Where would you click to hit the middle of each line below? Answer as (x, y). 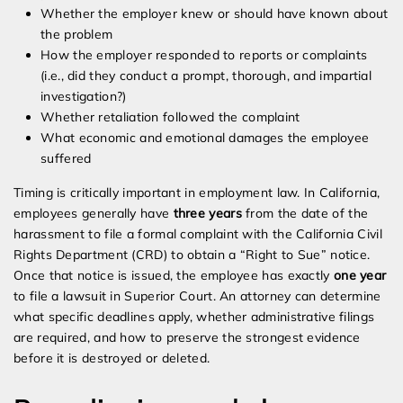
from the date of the (305, 214)
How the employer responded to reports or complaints (204, 55)
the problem (77, 35)
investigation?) (84, 97)
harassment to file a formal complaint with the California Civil (198, 234)
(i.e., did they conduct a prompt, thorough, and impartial (206, 76)
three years (207, 214)
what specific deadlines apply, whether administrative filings (194, 317)
